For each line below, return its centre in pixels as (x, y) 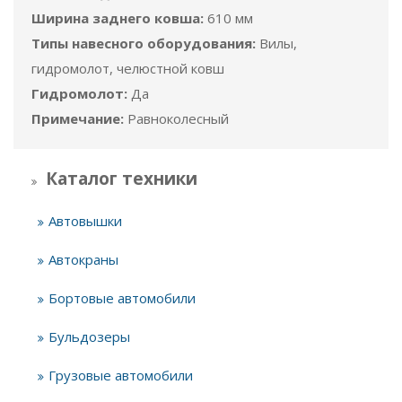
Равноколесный (178, 118)
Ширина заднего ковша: (118, 18)
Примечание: (78, 118)
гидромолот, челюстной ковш (128, 68)
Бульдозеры (89, 336)
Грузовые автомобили (121, 375)
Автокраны (83, 259)
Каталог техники (122, 179)
